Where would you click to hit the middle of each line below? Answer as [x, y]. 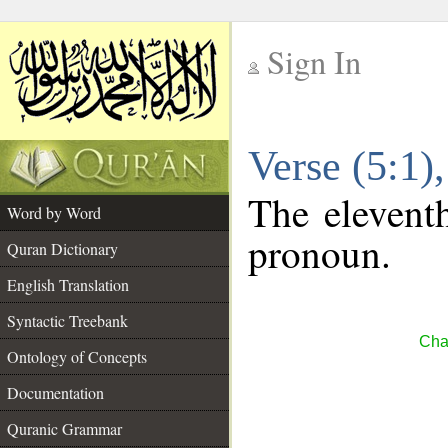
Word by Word [54, 212]
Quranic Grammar [64, 428]
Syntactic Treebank [67, 320]
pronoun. [319, 253]
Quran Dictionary [62, 248]
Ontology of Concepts [77, 356]
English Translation [68, 284]
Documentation [55, 392]
